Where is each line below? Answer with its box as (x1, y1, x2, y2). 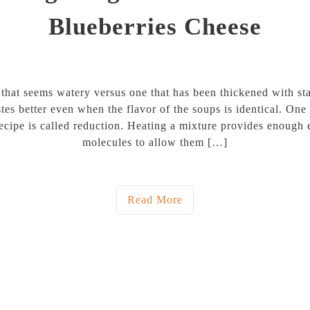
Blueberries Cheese (48, 12, 262, 40)
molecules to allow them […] (82, 136, 228, 148)
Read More (127, 193, 183, 206)
